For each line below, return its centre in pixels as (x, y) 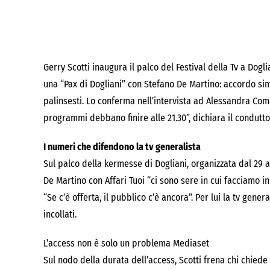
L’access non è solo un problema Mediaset (126, 243)
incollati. (60, 214)
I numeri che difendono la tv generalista (122, 147)
